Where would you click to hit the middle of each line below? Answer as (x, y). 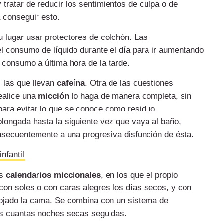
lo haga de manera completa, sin (130, 96)
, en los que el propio (139, 175)
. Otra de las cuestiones (129, 83)
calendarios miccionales (52, 175)
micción (54, 96)
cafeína (71, 83)
